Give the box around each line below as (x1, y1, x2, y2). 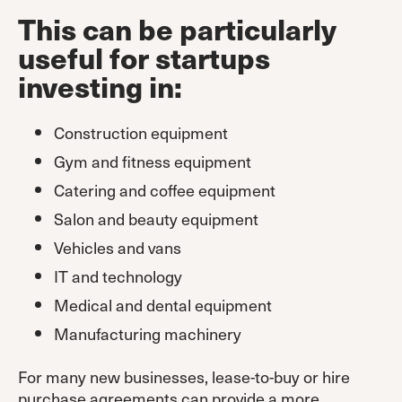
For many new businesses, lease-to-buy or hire (18, 363, 350, 389)
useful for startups (18, 36, 270, 77)
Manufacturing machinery (54, 320, 241, 345)
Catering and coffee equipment (54, 177, 275, 202)
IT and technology (54, 263, 182, 288)
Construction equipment (54, 119, 228, 144)
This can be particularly (18, 7, 336, 48)
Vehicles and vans (54, 234, 181, 259)
